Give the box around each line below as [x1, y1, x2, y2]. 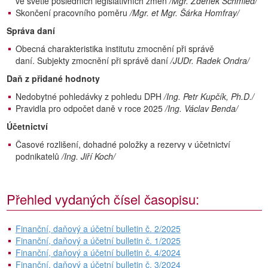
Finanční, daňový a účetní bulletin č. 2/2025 [16, 223, 181, 234]
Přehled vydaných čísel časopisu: [7, 190, 199, 208]
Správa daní [7, 25, 55, 36]
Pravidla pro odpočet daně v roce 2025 [16, 102, 165, 114]
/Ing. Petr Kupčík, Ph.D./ [164, 90, 254, 102]
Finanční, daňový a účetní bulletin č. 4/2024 [16, 246, 181, 258]
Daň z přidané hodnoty [7, 72, 100, 84]
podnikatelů [16, 150, 62, 162]
